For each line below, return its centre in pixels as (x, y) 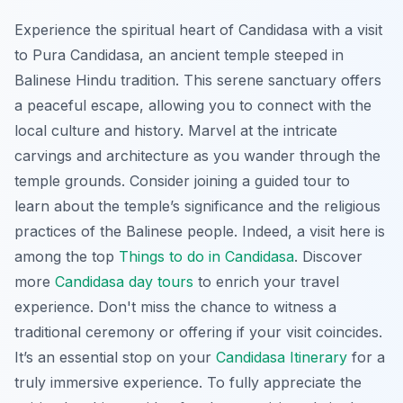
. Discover (328, 257)
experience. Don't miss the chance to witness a (175, 307)
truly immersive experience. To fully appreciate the (188, 383)
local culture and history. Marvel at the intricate (176, 131)
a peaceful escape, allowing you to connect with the (193, 106)
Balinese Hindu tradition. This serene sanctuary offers (198, 81)
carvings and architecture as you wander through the (197, 156)
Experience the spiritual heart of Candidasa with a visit (198, 30)
